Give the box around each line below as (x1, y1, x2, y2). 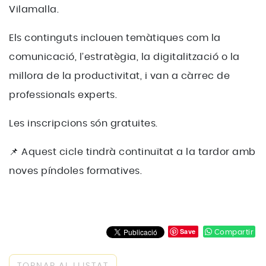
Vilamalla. (9, 4, 59, 14)
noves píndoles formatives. (9, 166, 142, 176)
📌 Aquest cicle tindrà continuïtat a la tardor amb (9, 147, 256, 157)
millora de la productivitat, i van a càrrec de (9, 71, 230, 81)
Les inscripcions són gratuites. (9, 118, 160, 128)
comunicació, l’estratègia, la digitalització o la (9, 52, 240, 62)
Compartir (212, 228, 254, 236)
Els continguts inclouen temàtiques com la (9, 33, 221, 43)
